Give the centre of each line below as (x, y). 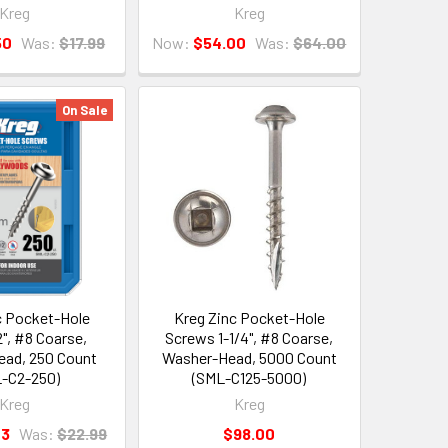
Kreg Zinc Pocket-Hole (249, 317)
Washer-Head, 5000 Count (249, 357)
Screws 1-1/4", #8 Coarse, (249, 337)
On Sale (84, 109)
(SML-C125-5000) (249, 377)
